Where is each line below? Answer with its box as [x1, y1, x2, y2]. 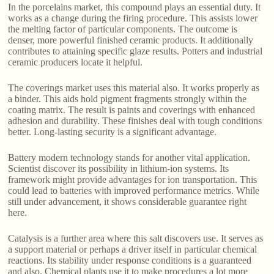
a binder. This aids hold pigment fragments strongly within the [8, 94, 247, 105]
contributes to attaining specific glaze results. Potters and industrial [8, 46, 263, 57]
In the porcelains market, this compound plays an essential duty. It [8, 2, 261, 13]
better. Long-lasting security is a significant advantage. [8, 127, 217, 138]
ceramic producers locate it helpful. [8, 57, 143, 68]
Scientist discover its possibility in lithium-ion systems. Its [8, 163, 229, 174]
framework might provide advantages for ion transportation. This [8, 174, 257, 185]
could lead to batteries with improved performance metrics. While [8, 185, 260, 196]
